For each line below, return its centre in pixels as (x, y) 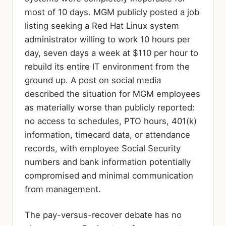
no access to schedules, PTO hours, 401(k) (111, 121)
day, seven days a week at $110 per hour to (111, 53)
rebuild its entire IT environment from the (107, 66)
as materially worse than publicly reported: (110, 107)
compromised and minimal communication (109, 175)
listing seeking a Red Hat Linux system (102, 25)
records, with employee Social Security (103, 148)
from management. (63, 189)
